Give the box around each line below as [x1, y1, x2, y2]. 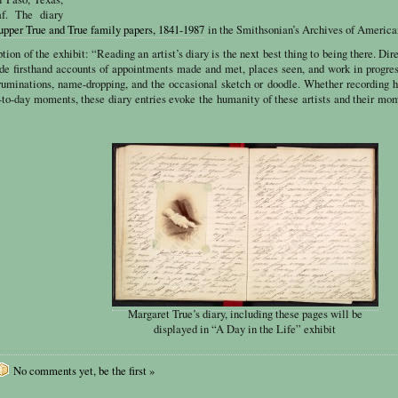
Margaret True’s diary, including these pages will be [127, 306, 362, 322]
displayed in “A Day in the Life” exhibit [154, 321, 337, 337]
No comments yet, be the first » [12, 363, 155, 379]
